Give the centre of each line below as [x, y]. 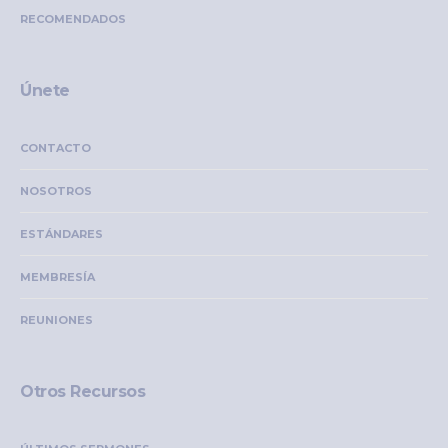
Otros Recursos [83, 392]
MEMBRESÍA [58, 277]
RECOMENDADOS [73, 19]
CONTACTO [56, 148]
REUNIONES [57, 320]
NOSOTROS [56, 191]
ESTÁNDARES [62, 234]
